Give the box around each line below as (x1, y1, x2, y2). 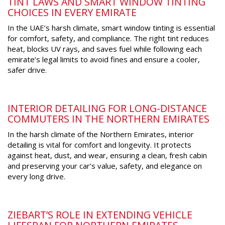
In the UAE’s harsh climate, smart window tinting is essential (8, 23, 215, 33)
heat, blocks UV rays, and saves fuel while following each (8, 44, 202, 54)
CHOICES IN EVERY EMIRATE (8, 6, 137, 20)
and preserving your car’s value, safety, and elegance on (8, 161, 202, 171)
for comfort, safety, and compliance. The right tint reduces (8, 33, 209, 44)
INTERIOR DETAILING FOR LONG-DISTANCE (8, 101, 207, 116)
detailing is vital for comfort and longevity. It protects (8, 140, 191, 150)
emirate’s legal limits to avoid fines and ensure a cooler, (8, 54, 200, 65)
